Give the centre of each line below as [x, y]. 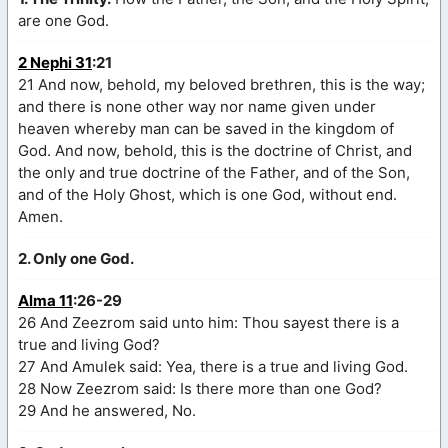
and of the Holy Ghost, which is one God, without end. [207, 194]
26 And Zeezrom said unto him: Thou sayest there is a [208, 322]
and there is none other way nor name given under [197, 106]
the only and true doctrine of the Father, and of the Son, [214, 172]
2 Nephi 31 [55, 62]
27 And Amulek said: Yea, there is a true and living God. [213, 366]
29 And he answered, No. [107, 410]
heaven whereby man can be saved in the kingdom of [206, 128]
